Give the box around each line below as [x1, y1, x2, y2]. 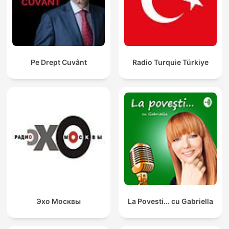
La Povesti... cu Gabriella [128, 197, 213, 206]
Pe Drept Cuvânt [30, 58, 87, 67]
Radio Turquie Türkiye [132, 58, 209, 67]
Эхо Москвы [36, 197, 81, 206]
